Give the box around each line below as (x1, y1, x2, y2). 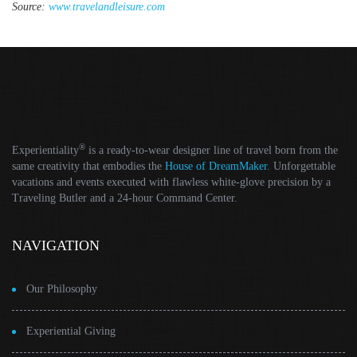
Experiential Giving (26, 325, 116, 337)
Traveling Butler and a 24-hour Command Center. (12, 192, 237, 204)
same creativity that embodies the (12, 160, 165, 172)
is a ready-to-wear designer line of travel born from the (85, 144, 338, 156)
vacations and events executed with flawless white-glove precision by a (12, 176, 331, 188)
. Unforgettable (267, 160, 335, 172)
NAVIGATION (12, 237, 100, 253)
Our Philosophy (26, 283, 97, 295)
